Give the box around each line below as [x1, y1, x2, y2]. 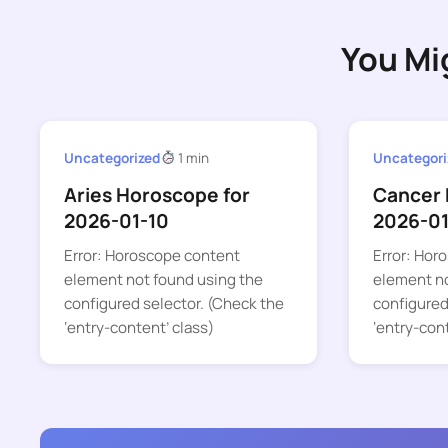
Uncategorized [64, 148, 160, 167]
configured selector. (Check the [64, 293, 284, 315]
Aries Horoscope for [64, 182, 250, 209]
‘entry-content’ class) [64, 317, 214, 339]
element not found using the [64, 269, 263, 291]
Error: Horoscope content [64, 245, 240, 267]
